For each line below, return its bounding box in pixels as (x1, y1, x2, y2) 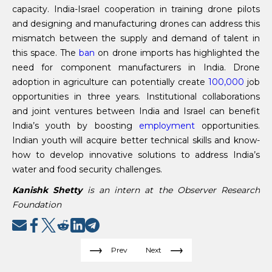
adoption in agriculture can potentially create (12, 76, 208, 87)
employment (138, 120, 195, 131)
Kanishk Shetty (12, 184, 83, 195)
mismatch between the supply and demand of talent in (12, 32, 260, 44)
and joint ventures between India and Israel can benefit (12, 105, 260, 117)
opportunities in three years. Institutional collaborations (12, 90, 260, 102)
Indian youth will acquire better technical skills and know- (12, 134, 260, 146)
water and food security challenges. (12, 163, 162, 175)
